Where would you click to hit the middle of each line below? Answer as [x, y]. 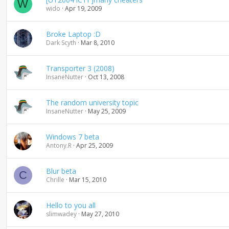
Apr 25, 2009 [94, 145]
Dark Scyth [61, 43]
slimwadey [61, 214]
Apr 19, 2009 [83, 8]
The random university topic [92, 102]
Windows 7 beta [72, 137]
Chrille [55, 180]
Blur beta [61, 171]
